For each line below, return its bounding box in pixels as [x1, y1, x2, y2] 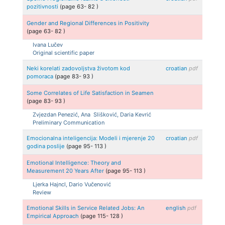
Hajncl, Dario [50, 180, 83, 188]
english [166, 204, 186, 211]
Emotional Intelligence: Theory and [27, 159, 122, 166]
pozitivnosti [27, 3, 60, 10]
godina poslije [27, 142, 67, 150]
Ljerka [33, 180, 48, 188]
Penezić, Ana [58, 110, 92, 118]
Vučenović [84, 180, 111, 188]
